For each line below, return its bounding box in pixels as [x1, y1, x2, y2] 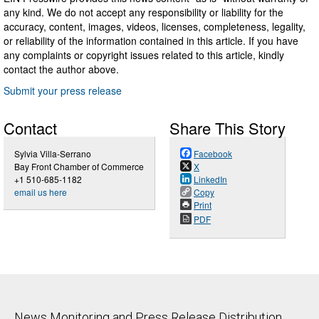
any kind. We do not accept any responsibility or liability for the [4, 4, 283, 19]
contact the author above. [4, 61, 119, 76]
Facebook [194, 147, 232, 159]
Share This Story [169, 116, 286, 139]
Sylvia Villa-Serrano [14, 147, 91, 159]
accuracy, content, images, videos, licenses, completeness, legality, [4, 19, 305, 33]
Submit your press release [4, 83, 122, 98]
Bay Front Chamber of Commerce [14, 159, 144, 172]
